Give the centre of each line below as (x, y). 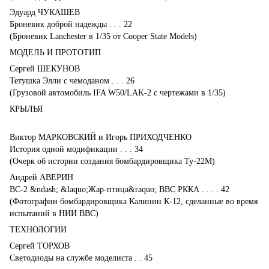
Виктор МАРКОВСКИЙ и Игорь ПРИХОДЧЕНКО (101, 137)
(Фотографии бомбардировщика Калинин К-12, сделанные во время (134, 201)
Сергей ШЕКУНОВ (45, 68)
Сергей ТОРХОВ (40, 246)
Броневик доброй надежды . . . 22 (71, 24)
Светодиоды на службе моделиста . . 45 (81, 258)
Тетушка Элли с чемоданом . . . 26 (72, 80)
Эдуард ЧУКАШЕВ (45, 12)
